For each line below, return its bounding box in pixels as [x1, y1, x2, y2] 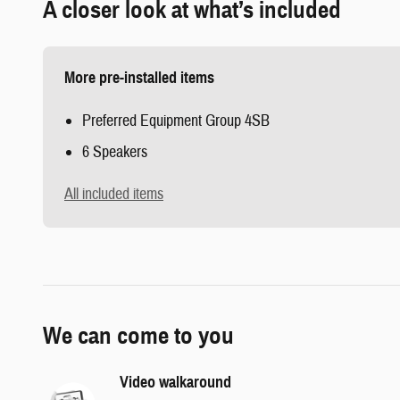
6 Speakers [82, 141, 147, 162]
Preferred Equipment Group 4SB [82, 110, 270, 131]
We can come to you [43, 320, 234, 351]
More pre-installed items [64, 67, 214, 87]
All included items [64, 183, 163, 204]
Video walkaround [120, 371, 231, 392]
